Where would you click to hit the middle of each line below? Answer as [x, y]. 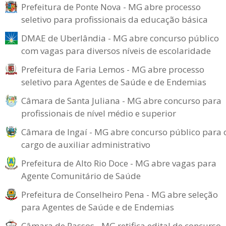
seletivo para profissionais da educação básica [115, 19]
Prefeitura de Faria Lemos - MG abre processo [113, 69]
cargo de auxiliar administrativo [86, 145]
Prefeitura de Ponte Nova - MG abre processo [111, 7]
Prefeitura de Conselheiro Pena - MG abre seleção [120, 194]
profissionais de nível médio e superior [99, 113]
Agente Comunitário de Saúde [81, 176]
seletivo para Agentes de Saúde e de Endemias [114, 82]
